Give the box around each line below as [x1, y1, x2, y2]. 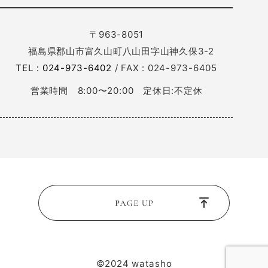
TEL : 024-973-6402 [16, 62, 112, 74]
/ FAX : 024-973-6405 [112, 62, 217, 74]
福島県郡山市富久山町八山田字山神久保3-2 [19, 45, 214, 57]
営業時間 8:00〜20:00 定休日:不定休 [30, 85, 203, 97]
